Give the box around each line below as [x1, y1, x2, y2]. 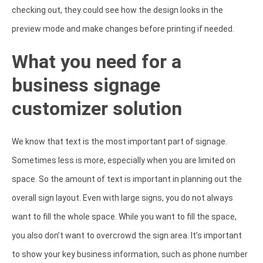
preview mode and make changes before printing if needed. [12, 23, 234, 33]
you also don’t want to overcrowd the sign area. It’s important [12, 230, 242, 240]
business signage [12, 73, 160, 96]
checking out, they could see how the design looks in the [12, 5, 223, 15]
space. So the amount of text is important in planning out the [12, 174, 242, 184]
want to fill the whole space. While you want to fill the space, [12, 211, 237, 221]
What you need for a [12, 50, 181, 73]
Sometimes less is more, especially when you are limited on [12, 155, 235, 165]
